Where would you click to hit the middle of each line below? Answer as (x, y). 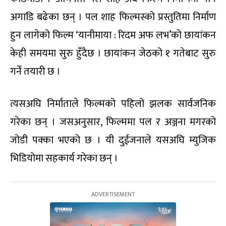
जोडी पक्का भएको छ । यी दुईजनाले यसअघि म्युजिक (113, 140)
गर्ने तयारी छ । (35, 72)
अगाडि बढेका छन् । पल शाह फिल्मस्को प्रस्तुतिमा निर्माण (113, 17)
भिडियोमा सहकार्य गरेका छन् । (64, 159)
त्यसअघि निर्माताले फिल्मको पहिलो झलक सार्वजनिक (113, 104)
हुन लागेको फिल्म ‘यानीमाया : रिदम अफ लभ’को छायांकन (113, 36)
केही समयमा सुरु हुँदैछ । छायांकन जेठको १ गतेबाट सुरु (113, 54)
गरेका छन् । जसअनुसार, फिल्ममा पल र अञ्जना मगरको (113, 122)
